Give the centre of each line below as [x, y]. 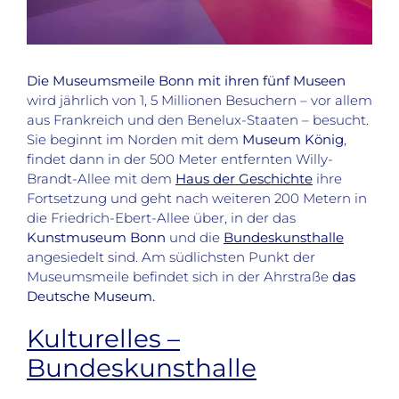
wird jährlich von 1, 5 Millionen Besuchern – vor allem [199, 100]
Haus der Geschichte [244, 178]
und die [195, 237]
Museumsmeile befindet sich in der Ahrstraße [179, 276]
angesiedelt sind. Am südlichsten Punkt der [171, 256]
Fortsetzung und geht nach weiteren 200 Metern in [197, 198]
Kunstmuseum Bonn [96, 237]
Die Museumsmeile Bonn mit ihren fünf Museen [186, 80]
